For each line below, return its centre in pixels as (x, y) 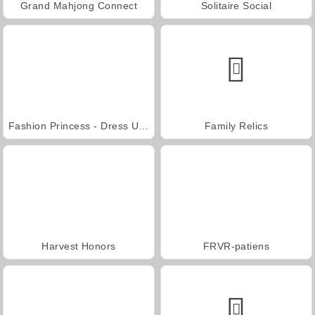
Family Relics (236, 126)
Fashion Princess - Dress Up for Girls (144, 126)
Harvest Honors (79, 246)
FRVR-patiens (236, 246)
